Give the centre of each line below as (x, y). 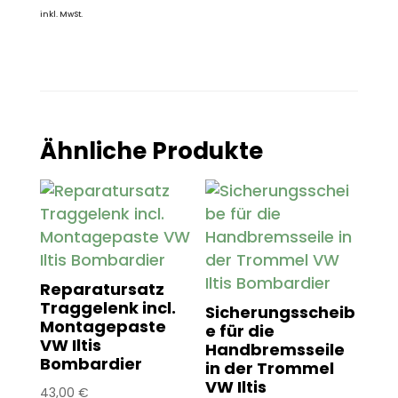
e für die (240, 330)
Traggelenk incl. (107, 307)
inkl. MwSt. (61, 15)
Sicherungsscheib (281, 312)
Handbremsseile (275, 349)
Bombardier (91, 363)
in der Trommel (270, 368)
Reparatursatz (102, 289)
